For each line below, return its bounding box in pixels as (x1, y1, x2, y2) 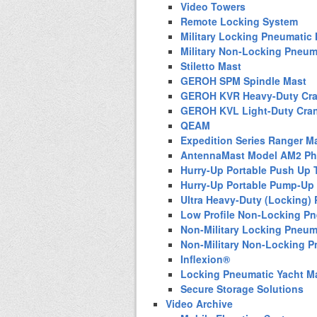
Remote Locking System (180, 13, 298, 28)
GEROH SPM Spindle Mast (180, 73, 306, 88)
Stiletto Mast (180, 58, 241, 73)
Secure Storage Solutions (180, 281, 304, 296)
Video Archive (166, 296, 233, 311)
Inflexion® (180, 251, 230, 266)
